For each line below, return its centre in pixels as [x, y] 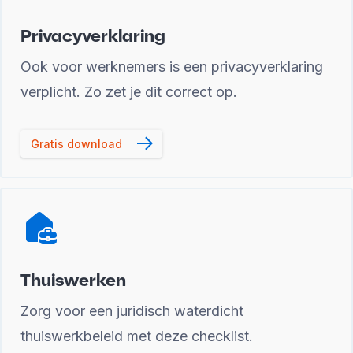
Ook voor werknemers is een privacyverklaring [172, 67]
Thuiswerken [73, 280]
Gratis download [76, 144]
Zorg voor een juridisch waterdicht [132, 311]
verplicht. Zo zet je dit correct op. [129, 92]
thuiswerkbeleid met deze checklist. [137, 336]
